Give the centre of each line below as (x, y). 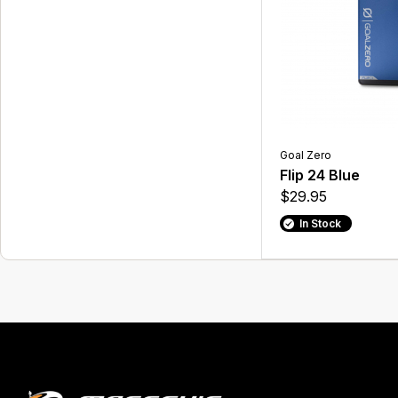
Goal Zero (306, 155)
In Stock (320, 224)
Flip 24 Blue (320, 175)
